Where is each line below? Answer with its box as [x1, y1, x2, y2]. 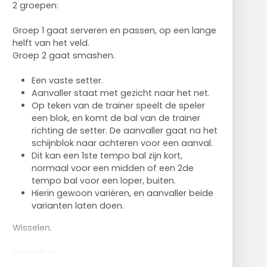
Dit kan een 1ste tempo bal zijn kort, [31, 149, 182, 162]
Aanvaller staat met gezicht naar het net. [31, 86, 212, 99]
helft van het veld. [12, 36, 89, 49]
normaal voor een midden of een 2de [31, 162, 194, 174]
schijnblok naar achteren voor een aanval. [31, 136, 213, 149]
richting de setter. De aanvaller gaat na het [31, 124, 218, 136]
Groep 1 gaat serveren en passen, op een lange [12, 24, 216, 36]
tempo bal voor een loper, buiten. [31, 174, 176, 187]
